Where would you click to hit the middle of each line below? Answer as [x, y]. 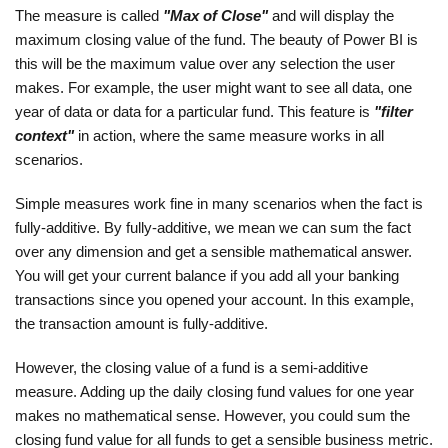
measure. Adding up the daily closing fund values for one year [214, 392]
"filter [393, 112]
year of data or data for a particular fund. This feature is [194, 112]
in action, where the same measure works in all [231, 136]
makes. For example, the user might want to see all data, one [213, 88]
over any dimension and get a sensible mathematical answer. [213, 252]
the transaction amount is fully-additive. [141, 324]
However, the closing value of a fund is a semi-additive [191, 368]
